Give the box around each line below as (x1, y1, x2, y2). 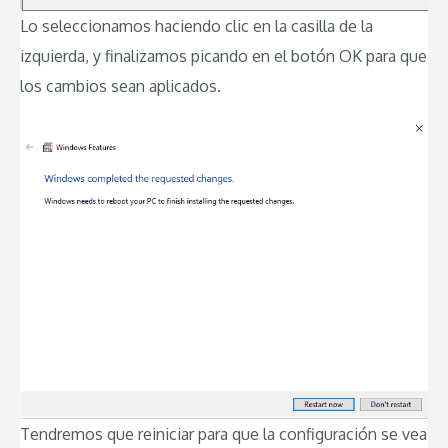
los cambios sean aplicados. (20, 76, 221, 97)
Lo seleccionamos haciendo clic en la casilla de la (20, 16, 373, 37)
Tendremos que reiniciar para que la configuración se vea (20, 423, 427, 444)
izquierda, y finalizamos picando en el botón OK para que (20, 46, 427, 67)
